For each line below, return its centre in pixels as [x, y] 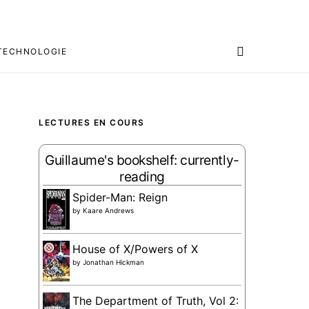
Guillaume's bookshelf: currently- [142, 160]
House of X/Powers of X [135, 249]
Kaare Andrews [108, 210]
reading [142, 176]
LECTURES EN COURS [92, 122]
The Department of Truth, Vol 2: [156, 300]
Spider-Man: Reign [120, 197]
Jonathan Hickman [113, 262]
